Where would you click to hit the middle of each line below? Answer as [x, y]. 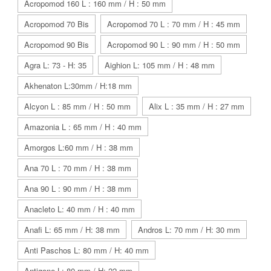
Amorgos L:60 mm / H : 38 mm [79, 148]
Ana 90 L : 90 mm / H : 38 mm [78, 189]
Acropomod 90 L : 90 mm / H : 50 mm [174, 45]
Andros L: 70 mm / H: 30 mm [189, 230]
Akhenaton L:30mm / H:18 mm [78, 86]
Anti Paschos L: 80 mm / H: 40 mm [87, 250]
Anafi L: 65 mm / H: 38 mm [72, 230]
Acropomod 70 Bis [57, 24]
